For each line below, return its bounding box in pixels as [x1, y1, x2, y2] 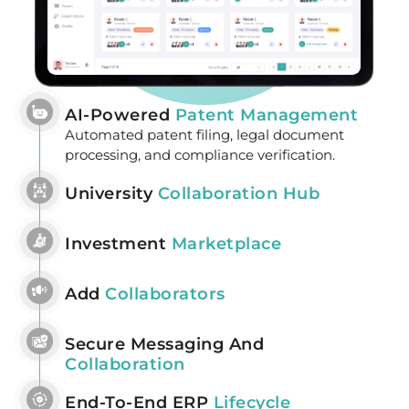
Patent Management [174, 104, 358, 125]
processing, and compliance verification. [65, 145, 335, 163]
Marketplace [171, 233, 281, 254]
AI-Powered [65, 104, 175, 125]
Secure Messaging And [65, 333, 264, 354]
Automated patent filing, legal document [65, 125, 344, 143]
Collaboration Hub [157, 183, 320, 204]
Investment [65, 233, 172, 254]
